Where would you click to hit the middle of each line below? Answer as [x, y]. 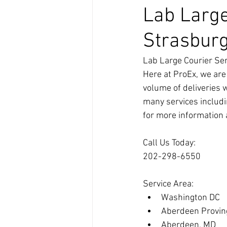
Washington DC [191, 198]
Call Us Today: [169, 143]
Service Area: [168, 184]
